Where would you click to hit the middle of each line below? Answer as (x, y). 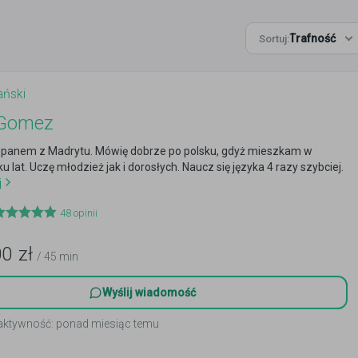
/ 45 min (58, 257)
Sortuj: (274, 38)
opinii (84, 213)
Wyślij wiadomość (149, 292)
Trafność (312, 38)
